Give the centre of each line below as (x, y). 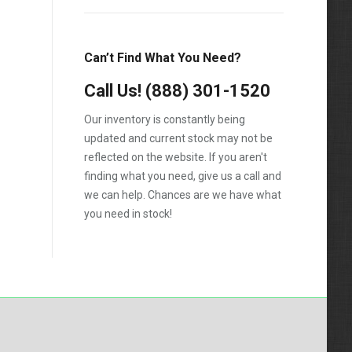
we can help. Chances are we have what (183, 195)
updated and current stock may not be (179, 138)
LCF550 (110, 20)
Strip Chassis (124, 76)
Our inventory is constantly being (165, 119)
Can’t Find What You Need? (163, 58)
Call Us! (115, 91)
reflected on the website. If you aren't (176, 157)
